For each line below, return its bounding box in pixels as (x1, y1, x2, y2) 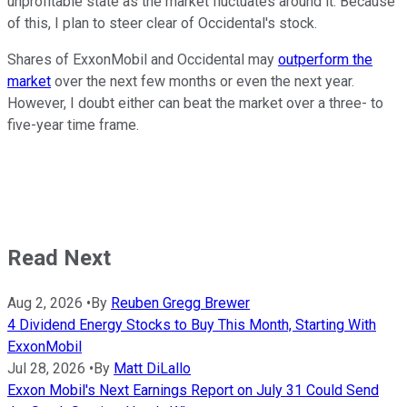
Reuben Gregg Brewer (111, 293, 250, 312)
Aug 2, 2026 (7, 293, 83, 312)
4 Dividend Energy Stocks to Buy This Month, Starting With (7, 315, 376, 333)
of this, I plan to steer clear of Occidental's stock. (7, 14, 317, 32)
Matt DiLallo (114, 359, 191, 377)
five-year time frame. (7, 115, 139, 134)
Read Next (7, 244, 111, 271)
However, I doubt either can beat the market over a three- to (7, 94, 383, 112)
